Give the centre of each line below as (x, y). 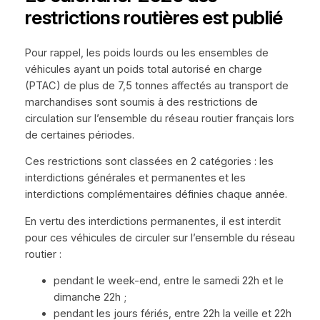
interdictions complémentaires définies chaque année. (156, 195)
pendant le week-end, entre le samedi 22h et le (168, 281)
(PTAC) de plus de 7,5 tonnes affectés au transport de (156, 85)
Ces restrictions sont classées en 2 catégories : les (149, 162)
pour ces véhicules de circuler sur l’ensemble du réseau (160, 237)
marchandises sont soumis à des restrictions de (141, 102)
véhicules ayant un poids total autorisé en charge (143, 69)
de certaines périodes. (79, 135)
